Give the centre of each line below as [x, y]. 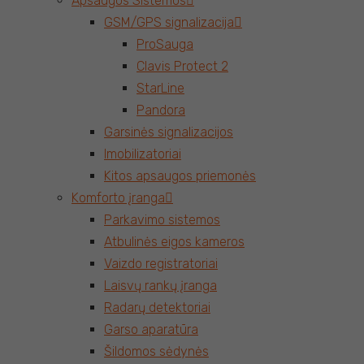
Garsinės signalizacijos [169, 132]
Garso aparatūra [151, 329]
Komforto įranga [118, 198]
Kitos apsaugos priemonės [180, 176]
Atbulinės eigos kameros [174, 242]
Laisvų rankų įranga [160, 286]
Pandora [161, 110]
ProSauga [165, 44]
